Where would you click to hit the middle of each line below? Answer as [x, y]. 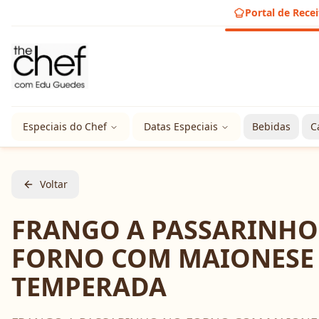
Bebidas [271, 126]
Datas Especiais [181, 126]
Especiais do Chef [65, 126]
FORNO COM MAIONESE [163, 258]
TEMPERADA [89, 287]
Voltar [54, 184]
